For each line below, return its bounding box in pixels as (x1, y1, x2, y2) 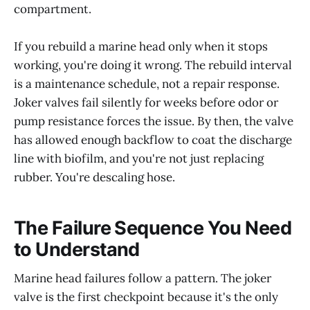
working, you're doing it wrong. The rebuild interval (14, 57, 292, 73)
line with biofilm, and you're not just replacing (14, 151, 264, 167)
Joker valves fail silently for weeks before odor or (14, 95, 278, 111)
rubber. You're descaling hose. (14, 170, 175, 185)
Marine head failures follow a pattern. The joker (14, 271, 271, 286)
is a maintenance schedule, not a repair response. (14, 76, 280, 92)
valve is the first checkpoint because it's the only (14, 289, 278, 305)
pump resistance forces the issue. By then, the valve (14, 113, 293, 129)
